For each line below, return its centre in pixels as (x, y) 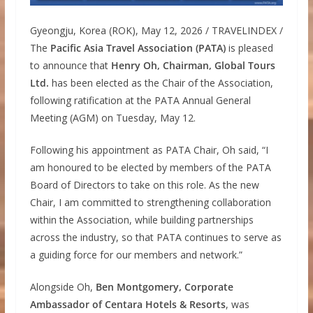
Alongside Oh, (63, 286)
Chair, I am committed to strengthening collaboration (150, 202)
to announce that (70, 65)
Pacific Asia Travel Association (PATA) (138, 48)
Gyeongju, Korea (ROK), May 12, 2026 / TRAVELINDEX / (156, 30)
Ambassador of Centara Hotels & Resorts (128, 304)
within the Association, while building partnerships (141, 219)
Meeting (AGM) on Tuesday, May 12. (112, 117)
